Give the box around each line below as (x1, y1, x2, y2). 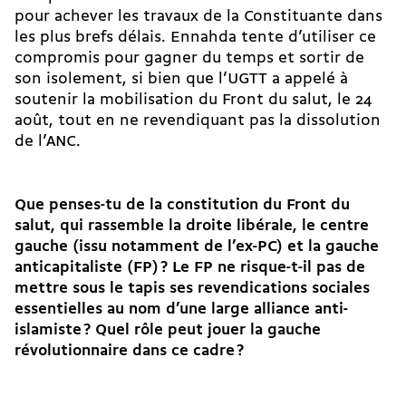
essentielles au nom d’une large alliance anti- (14, 302, 348, 318)
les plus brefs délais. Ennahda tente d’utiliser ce (14, 30, 376, 46)
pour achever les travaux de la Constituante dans (14, 9, 382, 25)
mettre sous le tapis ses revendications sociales (14, 281, 370, 297)
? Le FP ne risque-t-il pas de (160, 260, 365, 276)
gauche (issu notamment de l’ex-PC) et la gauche (14, 239, 379, 256)
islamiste (14, 323, 82, 339)
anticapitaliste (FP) (14, 260, 159, 276)
